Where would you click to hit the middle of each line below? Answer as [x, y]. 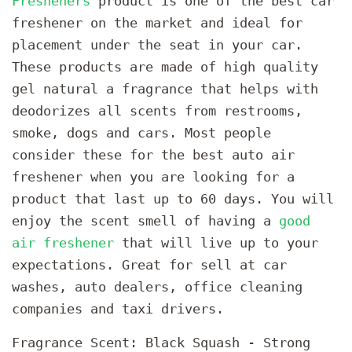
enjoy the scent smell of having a [145, 221]
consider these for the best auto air [153, 155]
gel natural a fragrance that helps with [165, 89]
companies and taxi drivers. [118, 309]
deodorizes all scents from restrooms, [157, 111]
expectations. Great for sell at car [149, 265]
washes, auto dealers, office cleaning [157, 287]
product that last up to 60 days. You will [173, 199]
